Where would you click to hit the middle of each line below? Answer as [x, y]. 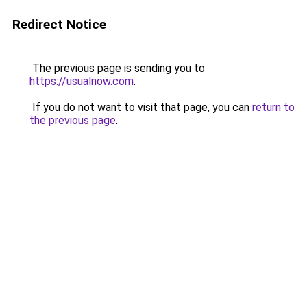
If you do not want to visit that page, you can [141, 107]
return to [273, 107]
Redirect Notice [59, 24]
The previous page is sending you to [117, 68]
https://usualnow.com [82, 81]
